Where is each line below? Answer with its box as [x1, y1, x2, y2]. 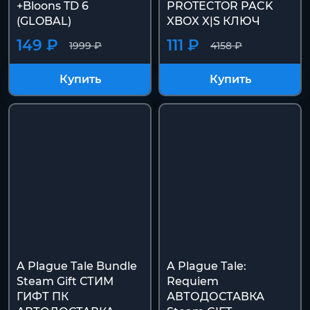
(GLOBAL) [17, 15, 71, 28]
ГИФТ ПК [17, 290, 69, 303]
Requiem [167, 275, 219, 288]
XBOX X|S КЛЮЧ [167, 15, 260, 28]
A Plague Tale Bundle [17, 259, 137, 273]
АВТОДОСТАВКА [167, 290, 264, 303]
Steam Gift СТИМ [17, 275, 113, 288]
